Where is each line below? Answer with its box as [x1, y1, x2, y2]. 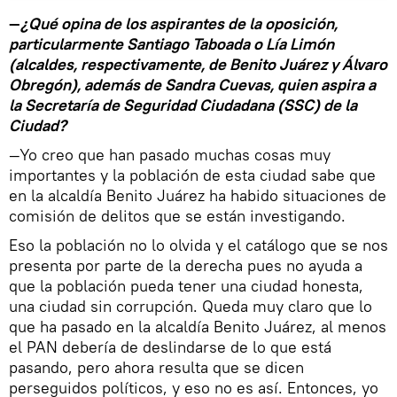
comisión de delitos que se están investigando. [9, 205, 346, 226]
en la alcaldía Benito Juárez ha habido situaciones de [9, 184, 386, 206]
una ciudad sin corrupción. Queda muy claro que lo [9, 295, 372, 316]
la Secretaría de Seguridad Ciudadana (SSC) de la [9, 94, 357, 115]
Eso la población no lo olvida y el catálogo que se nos [9, 234, 388, 255]
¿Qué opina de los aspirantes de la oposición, [20, 12, 338, 34]
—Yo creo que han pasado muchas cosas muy [9, 144, 331, 165]
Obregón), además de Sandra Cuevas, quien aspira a [9, 74, 376, 95]
